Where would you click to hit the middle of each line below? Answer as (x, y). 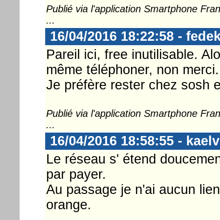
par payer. (76, 174)
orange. (69, 205)
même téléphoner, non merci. (132, 69)
